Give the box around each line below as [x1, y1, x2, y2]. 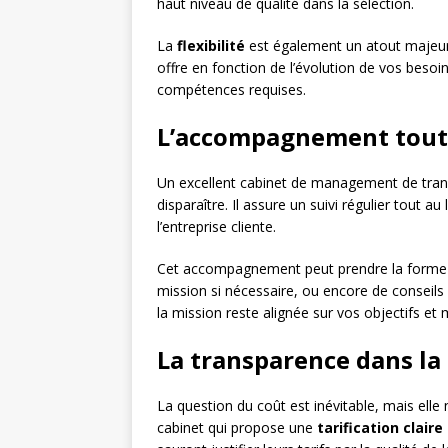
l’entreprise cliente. [157, 217, 276, 237]
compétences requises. [157, 80, 306, 100]
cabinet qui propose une [157, 418, 317, 438]
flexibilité [177, 36, 245, 56]
